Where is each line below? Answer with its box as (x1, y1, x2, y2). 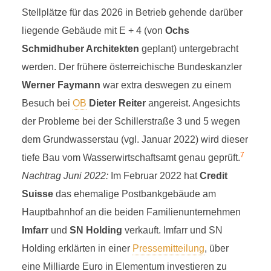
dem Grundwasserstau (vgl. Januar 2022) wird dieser (21, 134, 248, 145)
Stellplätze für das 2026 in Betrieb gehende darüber (21, 7, 243, 18)
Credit (199, 171, 227, 181)
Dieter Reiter (88, 98, 146, 108)
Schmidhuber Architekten (21, 44, 139, 54)
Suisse (21, 189, 53, 199)
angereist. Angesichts (145, 98, 240, 108)
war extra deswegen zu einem (100, 80, 231, 90)
